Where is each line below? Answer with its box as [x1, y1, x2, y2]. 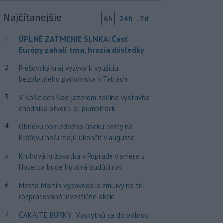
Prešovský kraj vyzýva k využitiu [18, 63, 118, 73]
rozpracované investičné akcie [18, 192, 115, 201]
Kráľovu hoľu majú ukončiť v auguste [18, 133, 135, 142]
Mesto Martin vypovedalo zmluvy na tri [18, 181, 143, 190]
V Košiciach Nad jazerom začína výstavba [18, 93, 150, 102]
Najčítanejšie [2, 11, 62, 23]
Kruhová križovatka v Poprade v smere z [18, 151, 145, 161]
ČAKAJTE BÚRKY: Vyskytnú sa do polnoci [18, 210, 150, 220]
